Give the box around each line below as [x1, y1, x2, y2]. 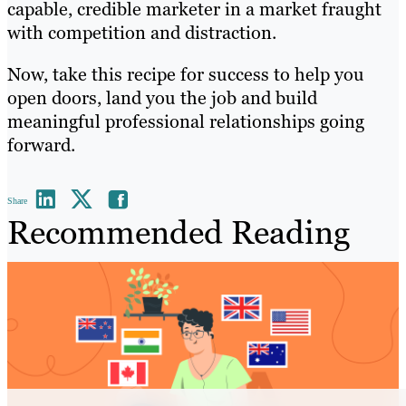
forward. [7, 132, 75, 157]
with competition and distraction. [7, 20, 281, 44]
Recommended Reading [7, 210, 350, 254]
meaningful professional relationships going [7, 109, 364, 133]
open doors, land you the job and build [7, 85, 317, 110]
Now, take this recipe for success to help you [7, 62, 364, 86]
